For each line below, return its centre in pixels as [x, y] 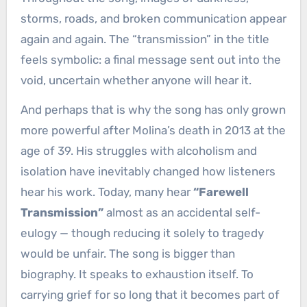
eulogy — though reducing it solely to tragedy [142, 233]
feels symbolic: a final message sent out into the [150, 60]
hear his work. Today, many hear [107, 192]
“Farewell [221, 192]
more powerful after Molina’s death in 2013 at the [153, 131]
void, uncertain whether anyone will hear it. [136, 81]
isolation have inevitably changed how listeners [148, 172]
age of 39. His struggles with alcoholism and [138, 151]
